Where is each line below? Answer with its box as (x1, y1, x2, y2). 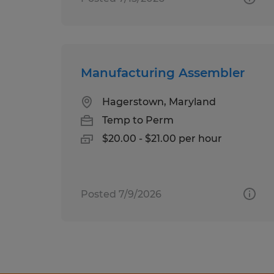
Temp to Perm (102, 114, 174, 126)
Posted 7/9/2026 (81, 188, 161, 200)
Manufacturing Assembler (81, 65, 245, 80)
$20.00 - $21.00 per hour (102, 132, 222, 144)
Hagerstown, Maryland (102, 95, 216, 108)
